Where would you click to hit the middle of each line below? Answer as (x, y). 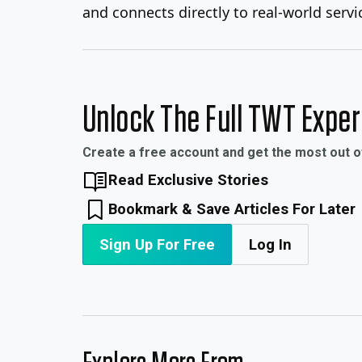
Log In (270, 244)
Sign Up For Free (157, 244)
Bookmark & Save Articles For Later (232, 208)
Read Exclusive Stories (189, 179)
